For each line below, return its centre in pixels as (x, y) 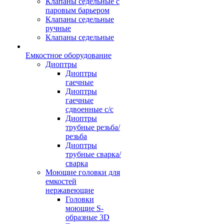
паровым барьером (77, 10)
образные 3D (87, 217)
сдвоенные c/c (89, 109)
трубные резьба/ (93, 127)
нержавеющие (70, 190)
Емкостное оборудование (68, 55)
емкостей (61, 181)
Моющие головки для (83, 172)
